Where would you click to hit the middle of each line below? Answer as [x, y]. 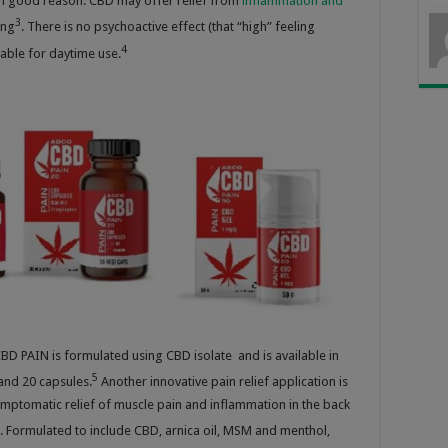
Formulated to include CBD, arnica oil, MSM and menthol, [168, 431]
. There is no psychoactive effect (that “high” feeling [168, 27]
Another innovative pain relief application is [223, 382]
